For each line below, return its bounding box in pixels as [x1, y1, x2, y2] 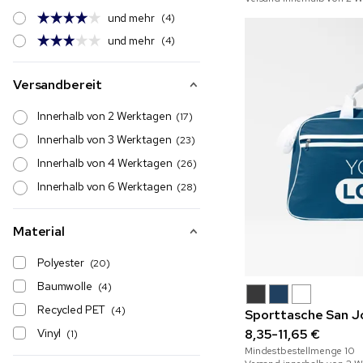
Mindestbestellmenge [245, 344, 345, 358]
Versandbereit [13, 76, 103, 93]
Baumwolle [37, 279, 92, 293]
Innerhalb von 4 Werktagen [37, 156, 177, 170]
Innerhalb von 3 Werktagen [37, 132, 177, 147]
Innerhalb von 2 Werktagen [37, 109, 177, 123]
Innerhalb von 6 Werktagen [37, 179, 177, 194]
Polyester [37, 255, 84, 270]
